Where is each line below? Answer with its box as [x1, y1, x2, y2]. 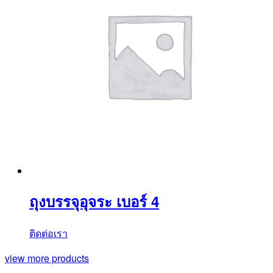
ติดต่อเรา [29, 226, 68, 241]
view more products [5, 251, 89, 266]
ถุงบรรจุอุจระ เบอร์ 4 [29, 191, 159, 212]
